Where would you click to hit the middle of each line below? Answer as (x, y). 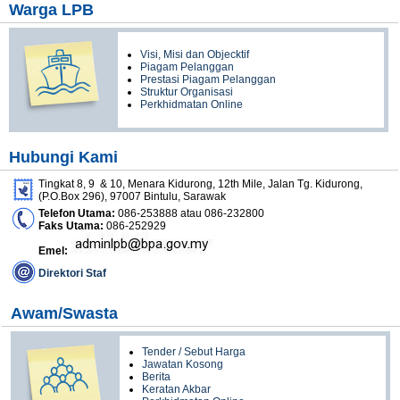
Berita (157, 376)
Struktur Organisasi (187, 92)
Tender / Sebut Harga (194, 351)
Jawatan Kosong (183, 364)
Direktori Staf (72, 273)
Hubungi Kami (63, 157)
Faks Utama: (72, 225)
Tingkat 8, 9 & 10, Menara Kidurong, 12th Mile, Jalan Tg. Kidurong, (200, 183)
